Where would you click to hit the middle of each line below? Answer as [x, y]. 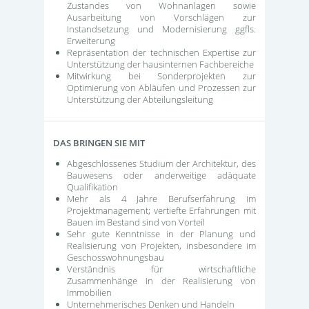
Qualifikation [92, 187]
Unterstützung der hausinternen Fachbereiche [161, 64]
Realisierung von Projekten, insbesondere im [161, 246]
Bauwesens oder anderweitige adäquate [161, 175]
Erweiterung [91, 40]
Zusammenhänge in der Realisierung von [161, 281]
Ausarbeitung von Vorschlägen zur [161, 17]
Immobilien [90, 292]
